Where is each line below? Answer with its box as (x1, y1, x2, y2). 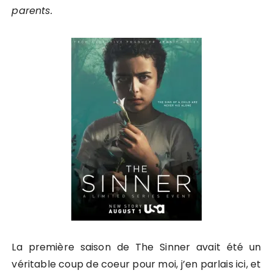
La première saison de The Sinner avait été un (12, 240, 261, 254)
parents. (12, 4, 52, 18)
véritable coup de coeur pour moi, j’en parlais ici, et (12, 257, 261, 271)
